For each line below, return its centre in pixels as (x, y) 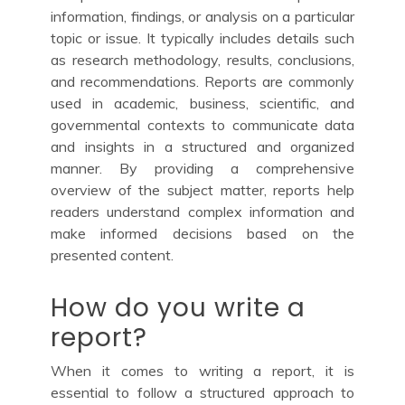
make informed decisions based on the (202, 233)
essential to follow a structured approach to (202, 392)
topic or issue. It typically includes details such (202, 38)
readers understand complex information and (202, 211)
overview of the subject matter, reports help (202, 189)
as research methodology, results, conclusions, (202, 59)
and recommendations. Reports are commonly (202, 81)
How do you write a (178, 307)
